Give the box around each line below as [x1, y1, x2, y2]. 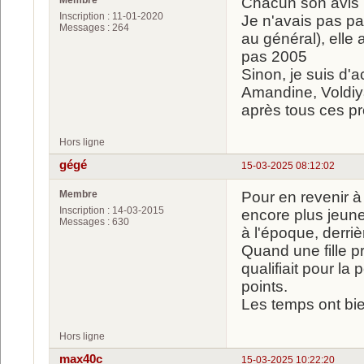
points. [241, 277, 288, 295]
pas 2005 [241, 47, 307, 65]
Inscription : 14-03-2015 [59, 204, 164, 216]
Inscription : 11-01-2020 [59, 10, 163, 22]
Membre [59, 188, 97, 200]
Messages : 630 [59, 215, 129, 227]
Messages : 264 [59, 21, 129, 33]
